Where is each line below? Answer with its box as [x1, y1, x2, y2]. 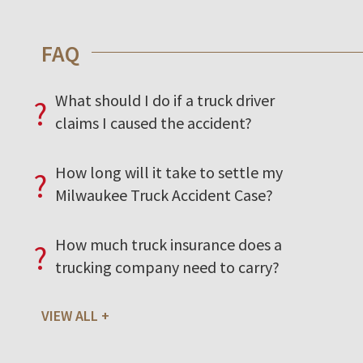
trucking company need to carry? [55, 257, 280, 278]
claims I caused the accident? [55, 113, 252, 134]
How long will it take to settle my [55, 162, 283, 183]
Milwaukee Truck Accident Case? [55, 185, 273, 206]
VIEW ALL [41, 306, 98, 326]
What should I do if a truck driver [55, 90, 275, 111]
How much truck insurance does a [55, 234, 282, 255]
